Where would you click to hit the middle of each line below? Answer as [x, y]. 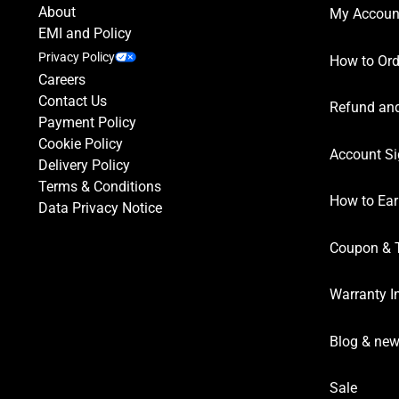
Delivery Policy [84, 165]
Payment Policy [87, 122]
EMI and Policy [85, 33]
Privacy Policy [76, 57]
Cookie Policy [80, 144]
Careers [61, 80]
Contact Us [72, 101]
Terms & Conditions [99, 187]
